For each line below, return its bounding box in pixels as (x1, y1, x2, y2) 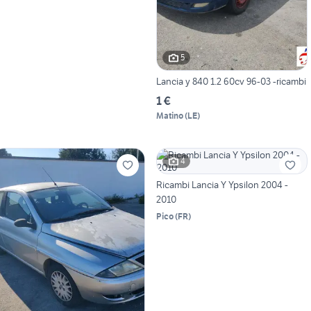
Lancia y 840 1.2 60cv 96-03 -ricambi (155, 74, 306, 87)
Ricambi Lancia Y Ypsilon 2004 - (155, 178, 288, 191)
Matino (155, 110, 183, 121)
